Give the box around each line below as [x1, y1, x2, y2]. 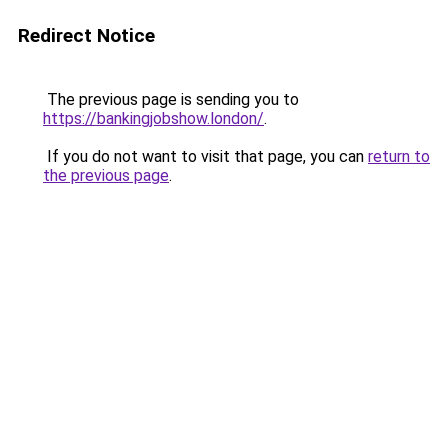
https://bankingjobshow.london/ [43, 109, 264, 128]
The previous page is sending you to [43, 90, 299, 109]
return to [368, 147, 430, 166]
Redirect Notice [18, 24, 155, 47]
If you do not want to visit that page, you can [43, 147, 368, 166]
